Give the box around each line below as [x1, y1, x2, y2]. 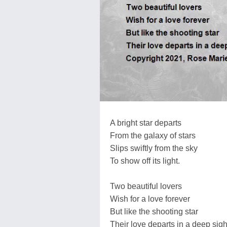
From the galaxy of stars [110, 131, 196, 140]
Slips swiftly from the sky [110, 143, 198, 153]
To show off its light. [110, 156, 180, 165]
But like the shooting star [110, 207, 198, 216]
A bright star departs [110, 118, 181, 127]
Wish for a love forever [110, 194, 190, 203]
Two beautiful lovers [110, 181, 182, 191]
